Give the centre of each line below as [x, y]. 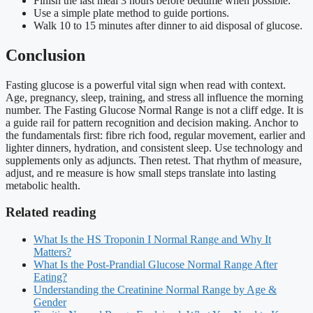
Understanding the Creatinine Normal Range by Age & [155, 290]
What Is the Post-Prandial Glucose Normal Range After [155, 265]
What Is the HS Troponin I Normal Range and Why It [152, 240]
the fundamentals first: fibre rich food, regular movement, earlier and [155, 135]
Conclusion [45, 55]
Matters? [52, 252]
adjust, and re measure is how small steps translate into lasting [141, 173]
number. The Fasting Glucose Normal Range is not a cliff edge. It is [154, 110]
